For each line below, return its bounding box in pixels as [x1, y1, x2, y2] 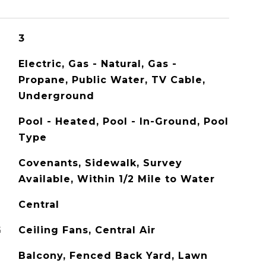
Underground [18, 90, 94, 102]
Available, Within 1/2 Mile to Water [18, 173, 215, 185]
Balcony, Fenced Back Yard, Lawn [18, 250, 208, 261]
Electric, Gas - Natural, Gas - [18, 58, 177, 69]
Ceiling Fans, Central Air [18, 224, 156, 236]
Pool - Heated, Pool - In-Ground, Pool [18, 116, 229, 127]
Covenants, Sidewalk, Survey [18, 157, 182, 169]
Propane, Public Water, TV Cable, [18, 74, 205, 85]
